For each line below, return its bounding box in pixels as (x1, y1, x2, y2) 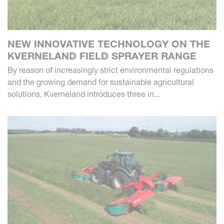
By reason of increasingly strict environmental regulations (7, 65, 213, 75)
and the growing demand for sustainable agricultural (7, 77, 194, 87)
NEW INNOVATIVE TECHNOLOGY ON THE (7, 38, 210, 50)
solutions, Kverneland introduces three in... (7, 89, 160, 99)
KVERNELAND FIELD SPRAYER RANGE (7, 50, 196, 62)
